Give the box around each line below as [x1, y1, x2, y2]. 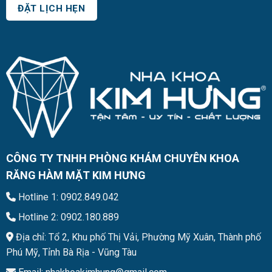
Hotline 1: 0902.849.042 [15, 191, 119, 203]
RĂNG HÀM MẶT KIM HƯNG [5, 168, 146, 182]
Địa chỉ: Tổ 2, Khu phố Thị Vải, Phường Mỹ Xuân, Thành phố [13, 231, 261, 243]
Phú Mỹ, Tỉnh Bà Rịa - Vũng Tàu [5, 246, 137, 258]
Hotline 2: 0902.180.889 [15, 211, 119, 223]
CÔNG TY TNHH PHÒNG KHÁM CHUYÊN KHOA [5, 151, 239, 165]
